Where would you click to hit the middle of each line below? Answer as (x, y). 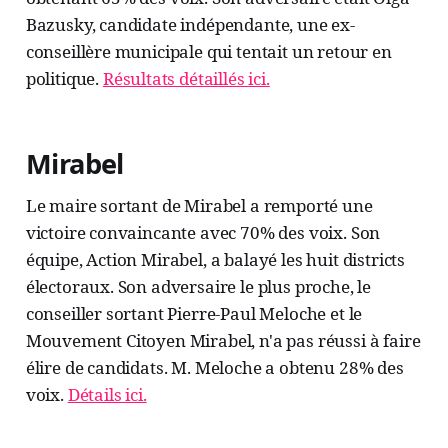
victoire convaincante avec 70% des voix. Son (203, 233)
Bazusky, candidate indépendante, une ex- (190, 25)
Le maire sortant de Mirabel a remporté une (199, 206)
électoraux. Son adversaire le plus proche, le (198, 287)
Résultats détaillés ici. (186, 79)
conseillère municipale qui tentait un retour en (208, 52)
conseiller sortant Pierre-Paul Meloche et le (194, 314)
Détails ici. (107, 395)
